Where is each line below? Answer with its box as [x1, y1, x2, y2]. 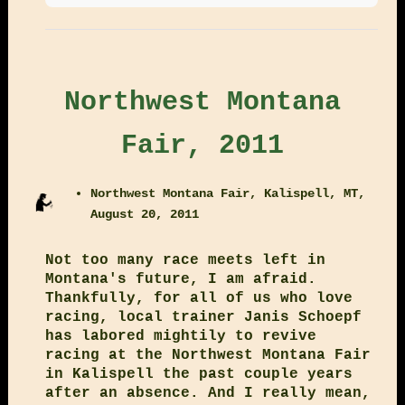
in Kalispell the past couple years [44, 365, 353, 382]
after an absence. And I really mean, [44, 384, 371, 401]
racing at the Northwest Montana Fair [44, 346, 371, 363]
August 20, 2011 [90, 206, 200, 221]
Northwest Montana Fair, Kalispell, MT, [90, 185, 366, 201]
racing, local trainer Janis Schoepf [44, 308, 362, 325]
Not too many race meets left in [44, 251, 325, 268]
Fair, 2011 [121, 129, 284, 161]
